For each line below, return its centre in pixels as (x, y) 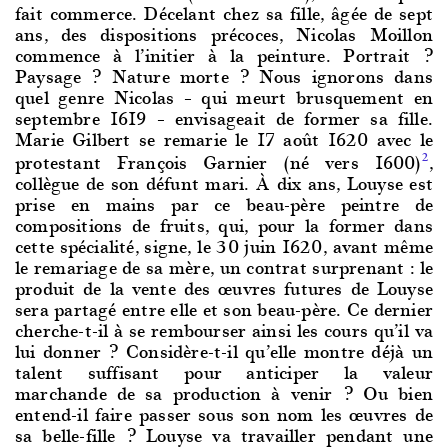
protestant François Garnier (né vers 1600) (218, 161)
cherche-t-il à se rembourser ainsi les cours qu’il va (224, 329)
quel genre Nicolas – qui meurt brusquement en (224, 96)
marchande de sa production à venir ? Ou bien (224, 392)
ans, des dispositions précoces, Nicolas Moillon (224, 33)
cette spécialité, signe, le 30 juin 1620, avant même (224, 245)
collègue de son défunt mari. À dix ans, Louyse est (224, 182)
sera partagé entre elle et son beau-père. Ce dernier (224, 308)
